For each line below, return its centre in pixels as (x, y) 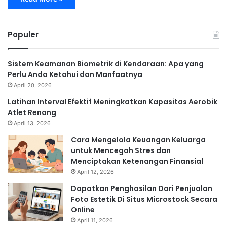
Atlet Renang (32, 113)
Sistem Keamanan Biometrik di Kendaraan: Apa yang (106, 64)
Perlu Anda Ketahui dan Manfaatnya (75, 75)
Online (83, 210)
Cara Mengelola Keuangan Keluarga (138, 140)
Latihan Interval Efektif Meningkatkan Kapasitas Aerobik (112, 102)
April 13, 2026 (32, 123)
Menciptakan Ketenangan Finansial (137, 161)
